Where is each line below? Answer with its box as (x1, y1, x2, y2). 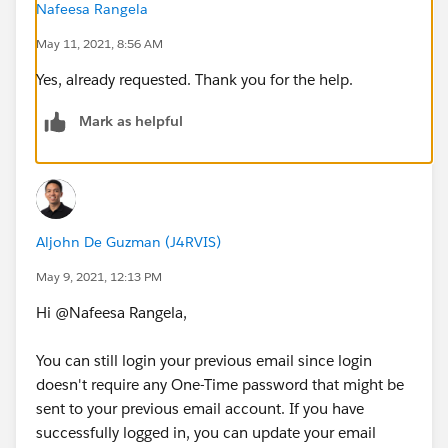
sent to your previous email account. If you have (36, 398, 364, 418)
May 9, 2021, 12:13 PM (36, 267, 162, 285)
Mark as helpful (79, 111, 183, 130)
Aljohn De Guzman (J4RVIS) (36, 232, 221, 251)
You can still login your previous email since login (36, 350, 372, 370)
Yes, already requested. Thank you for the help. (36, 69, 353, 89)
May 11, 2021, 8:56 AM (36, 34, 163, 52)
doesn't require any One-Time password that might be (36, 374, 404, 394)
